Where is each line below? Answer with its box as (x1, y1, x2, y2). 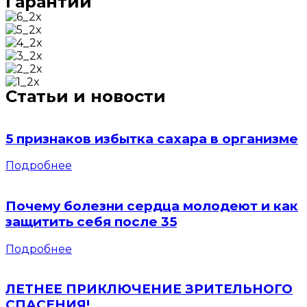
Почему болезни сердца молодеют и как (5, 198, 298, 214)
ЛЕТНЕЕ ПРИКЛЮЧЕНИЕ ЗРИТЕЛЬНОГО (5, 281, 293, 297)
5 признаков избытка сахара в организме (5, 130, 298, 147)
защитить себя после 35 (5, 214, 177, 230)
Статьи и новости (5, 86, 166, 106)
